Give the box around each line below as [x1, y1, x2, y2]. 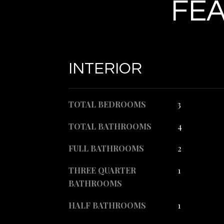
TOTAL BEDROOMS [68, 99, 146, 109]
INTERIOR [68, 60, 142, 77]
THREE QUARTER [68, 165, 136, 175]
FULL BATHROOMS [68, 143, 144, 153]
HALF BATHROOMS [68, 200, 146, 210]
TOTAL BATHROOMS [68, 121, 151, 131]
